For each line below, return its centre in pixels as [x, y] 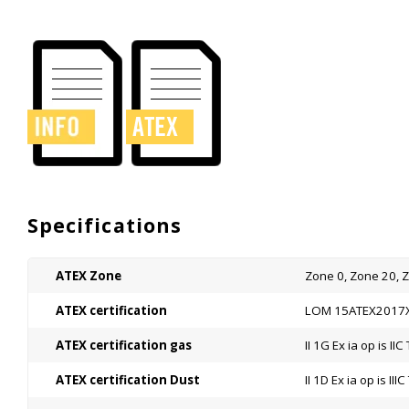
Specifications [105, 225]
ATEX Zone [89, 276]
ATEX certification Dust [128, 380]
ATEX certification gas [124, 345]
